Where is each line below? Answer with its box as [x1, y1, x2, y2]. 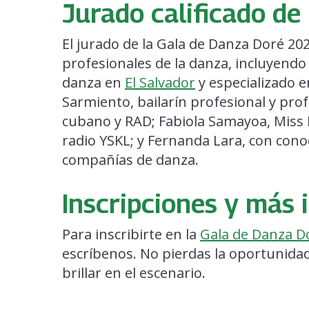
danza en [62, 73, 125, 92]
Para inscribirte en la [62, 225, 200, 244]
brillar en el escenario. [62, 263, 206, 283]
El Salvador [125, 73, 195, 92]
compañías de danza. [62, 150, 199, 170]
